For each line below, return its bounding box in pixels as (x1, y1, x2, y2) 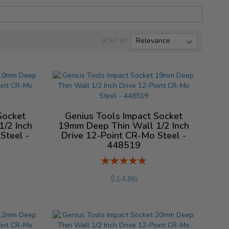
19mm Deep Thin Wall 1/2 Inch (58, 119, 190, 132)
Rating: (101, 154, 124, 165)
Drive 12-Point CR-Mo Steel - (61, 129, 187, 142)
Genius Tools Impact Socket (65, 109, 183, 122)
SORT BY (102, 37, 130, 45)
